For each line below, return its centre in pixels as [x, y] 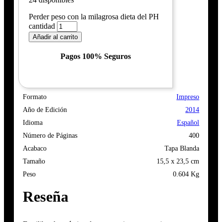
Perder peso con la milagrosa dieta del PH [94, 17]
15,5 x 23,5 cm [178, 161]
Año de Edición [45, 110]
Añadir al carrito [55, 37]
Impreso [188, 97]
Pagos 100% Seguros [95, 56]
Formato [34, 97]
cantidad [42, 26]
